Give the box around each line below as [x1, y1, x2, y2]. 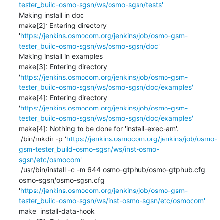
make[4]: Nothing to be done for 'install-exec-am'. [18, 124, 179, 133]
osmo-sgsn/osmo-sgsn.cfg [18, 175, 105, 184]
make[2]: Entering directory [18, 21, 107, 29]
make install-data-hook [18, 206, 95, 215]
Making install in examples [18, 52, 103, 60]
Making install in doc [18, 10, 84, 19]
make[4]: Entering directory [18, 93, 107, 102]
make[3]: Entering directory [18, 62, 107, 71]
